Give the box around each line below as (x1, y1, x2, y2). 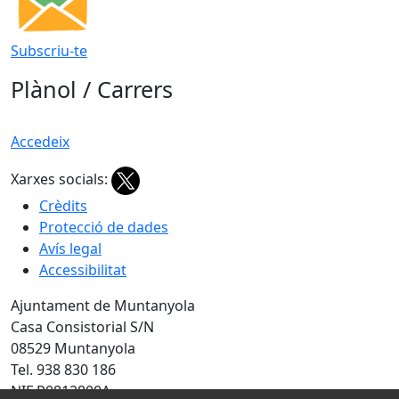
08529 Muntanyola (11, 338, 135, 359)
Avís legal (39, 239, 102, 259)
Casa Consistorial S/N (11, 317, 154, 338)
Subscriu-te (11, 41, 87, 61)
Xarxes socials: (11, 169, 108, 190)
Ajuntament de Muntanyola (11, 296, 195, 316)
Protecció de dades (39, 217, 168, 238)
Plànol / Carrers (11, 74, 173, 105)
